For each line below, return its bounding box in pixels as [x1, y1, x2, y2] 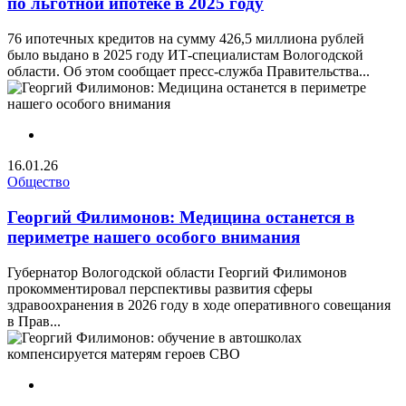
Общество [7, 174, 70, 190]
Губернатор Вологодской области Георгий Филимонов [7, 264, 347, 280]
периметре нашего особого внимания [7, 227, 300, 246]
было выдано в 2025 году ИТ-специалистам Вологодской [7, 47, 363, 63]
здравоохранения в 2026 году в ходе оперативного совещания [7, 296, 391, 313]
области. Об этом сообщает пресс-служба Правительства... [7, 63, 370, 80]
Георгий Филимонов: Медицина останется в [7, 207, 354, 227]
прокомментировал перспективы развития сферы [7, 280, 313, 296]
